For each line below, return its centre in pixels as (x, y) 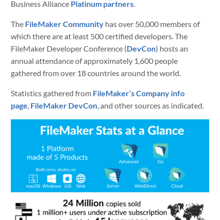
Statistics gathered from (52, 93)
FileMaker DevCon (64, 105)
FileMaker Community (65, 24)
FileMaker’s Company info (139, 93)
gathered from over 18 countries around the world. (96, 73)
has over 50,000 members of (152, 24)
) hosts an (172, 48)
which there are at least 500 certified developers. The (99, 36)
